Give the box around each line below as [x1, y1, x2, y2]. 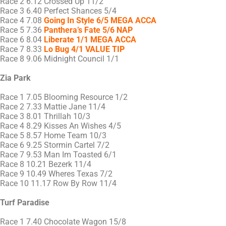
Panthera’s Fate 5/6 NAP [44, 25, 133, 35]
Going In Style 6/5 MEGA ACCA [44, 16, 156, 26]
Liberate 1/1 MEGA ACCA [44, 35, 136, 45]
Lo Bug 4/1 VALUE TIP [44, 44, 125, 54]
